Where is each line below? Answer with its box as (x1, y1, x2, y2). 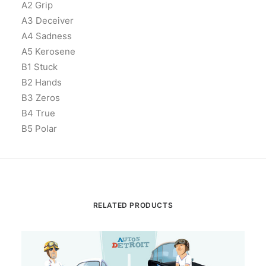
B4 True (21, 107, 55, 119)
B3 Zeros (21, 92, 60, 103)
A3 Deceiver (21, 15, 74, 26)
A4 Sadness (21, 30, 72, 42)
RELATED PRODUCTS (93, 201, 173, 210)
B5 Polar (21, 123, 57, 134)
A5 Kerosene (21, 46, 75, 57)
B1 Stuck (21, 61, 58, 72)
